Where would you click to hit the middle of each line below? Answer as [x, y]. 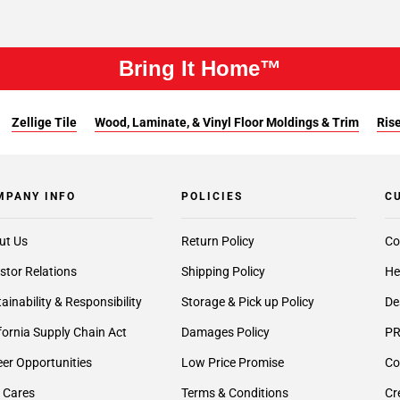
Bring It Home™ [200, 68]
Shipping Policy [223, 271]
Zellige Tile [44, 122]
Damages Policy [225, 332]
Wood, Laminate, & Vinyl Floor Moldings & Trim [226, 122]
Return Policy [217, 241]
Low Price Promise [232, 362]
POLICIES [212, 196]
